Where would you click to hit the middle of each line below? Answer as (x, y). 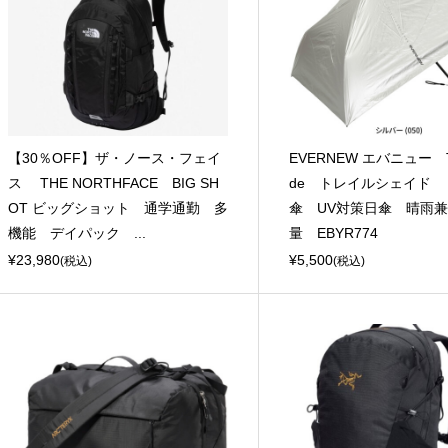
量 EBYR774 (333, 233)
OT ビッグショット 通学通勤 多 (117, 208)
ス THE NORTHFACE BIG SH (113, 183)
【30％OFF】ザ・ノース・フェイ (114, 158)
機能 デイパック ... (76, 233)
